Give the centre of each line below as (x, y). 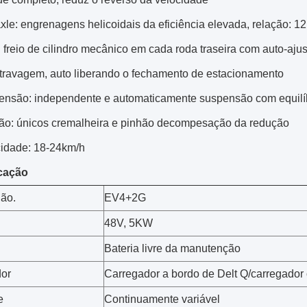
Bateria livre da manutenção (172, 248)
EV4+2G (125, 198)
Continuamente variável (162, 299)
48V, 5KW (128, 223)
